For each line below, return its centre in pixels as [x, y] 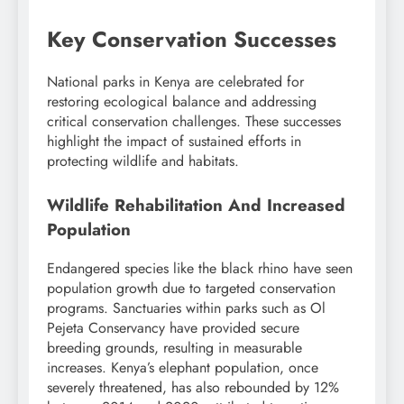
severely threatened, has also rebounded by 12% [193, 388]
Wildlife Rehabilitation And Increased [196, 206]
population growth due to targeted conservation [191, 289]
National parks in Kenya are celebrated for [175, 82]
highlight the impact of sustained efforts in [174, 142]
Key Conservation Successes [192, 39]
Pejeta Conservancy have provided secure [173, 328]
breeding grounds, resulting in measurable [174, 348]
